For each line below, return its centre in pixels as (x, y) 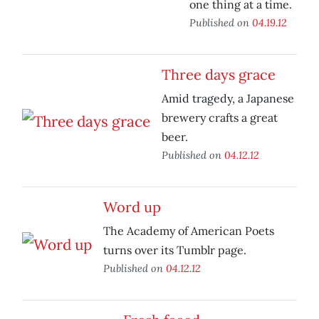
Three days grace (219, 75)
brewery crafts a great (220, 118)
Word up (132, 207)
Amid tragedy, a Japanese (228, 99)
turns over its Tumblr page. (175, 250)
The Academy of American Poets (189, 231)
